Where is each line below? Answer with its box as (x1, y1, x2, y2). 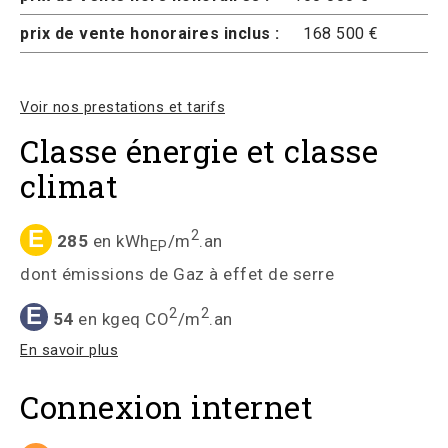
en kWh (88, 230, 150, 251)
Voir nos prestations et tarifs (20, 99, 225, 116)
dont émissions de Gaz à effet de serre (20, 263, 334, 284)
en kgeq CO (73, 308, 169, 329)
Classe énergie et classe (20, 131, 378, 171)
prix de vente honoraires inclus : (20, 24, 280, 43)
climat (20, 166, 118, 206)
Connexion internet (20, 387, 313, 428)
